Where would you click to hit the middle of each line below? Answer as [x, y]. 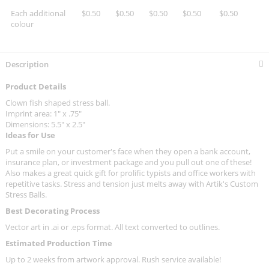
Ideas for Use [30, 135]
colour [22, 24]
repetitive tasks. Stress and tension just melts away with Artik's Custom [132, 184]
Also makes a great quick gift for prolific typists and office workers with [131, 173]
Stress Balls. [27, 195]
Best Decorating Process [53, 211]
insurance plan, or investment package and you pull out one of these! [128, 162]
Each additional [38, 14]
